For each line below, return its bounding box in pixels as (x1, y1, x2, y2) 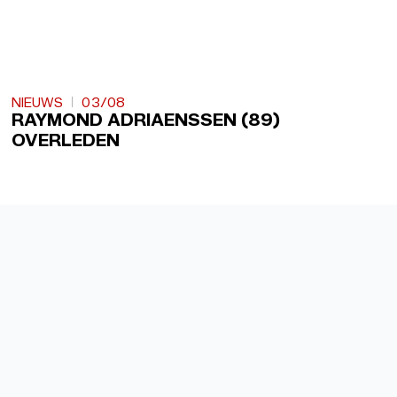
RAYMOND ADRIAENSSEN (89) (12, 111, 281, 130)
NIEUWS (12, 96, 64, 111)
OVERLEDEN (12, 131, 121, 151)
